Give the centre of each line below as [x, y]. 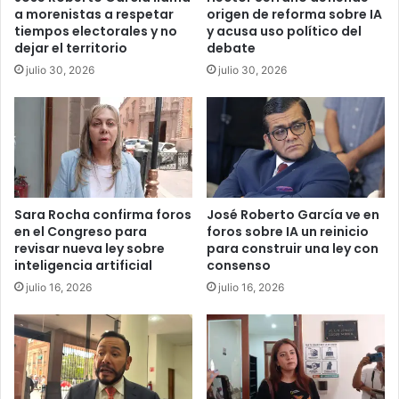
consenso [239, 265]
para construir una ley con [293, 248]
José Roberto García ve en [293, 214]
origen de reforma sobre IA [294, 14]
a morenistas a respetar [94, 14]
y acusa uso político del [284, 31]
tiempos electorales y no [96, 31]
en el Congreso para [81, 231]
